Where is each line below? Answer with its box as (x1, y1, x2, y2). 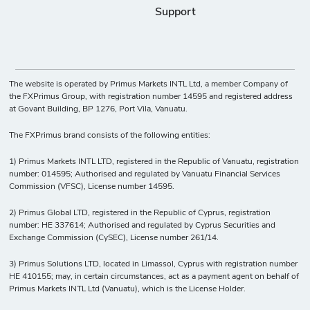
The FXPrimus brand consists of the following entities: (9, 131, 211, 140)
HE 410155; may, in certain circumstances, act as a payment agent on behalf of (9, 272, 300, 281)
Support (155, 6, 196, 18)
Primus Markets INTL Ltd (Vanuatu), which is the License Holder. (9, 284, 246, 293)
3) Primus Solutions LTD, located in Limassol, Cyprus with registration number (9, 259, 298, 268)
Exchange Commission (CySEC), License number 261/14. (9, 233, 219, 242)
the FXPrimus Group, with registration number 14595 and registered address (9, 92, 293, 101)
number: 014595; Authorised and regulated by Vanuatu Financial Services (9, 170, 281, 179)
